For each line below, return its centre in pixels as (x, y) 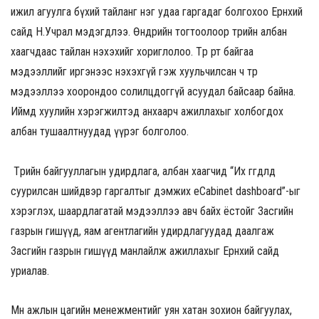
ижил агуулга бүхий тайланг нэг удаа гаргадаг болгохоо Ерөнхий (157, 12)
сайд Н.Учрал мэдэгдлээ (69, 32)
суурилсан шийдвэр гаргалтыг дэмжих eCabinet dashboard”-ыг (156, 191)
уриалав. (30, 271)
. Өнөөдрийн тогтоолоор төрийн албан (208, 32)
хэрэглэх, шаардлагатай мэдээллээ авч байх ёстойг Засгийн (152, 211)
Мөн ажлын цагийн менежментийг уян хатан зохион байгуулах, (151, 310)
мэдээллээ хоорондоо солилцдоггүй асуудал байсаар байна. (153, 92)
